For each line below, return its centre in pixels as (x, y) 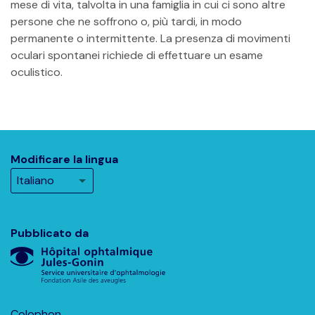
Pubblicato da (50, 233)
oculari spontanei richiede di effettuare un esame (137, 55)
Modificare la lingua (64, 159)
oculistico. (37, 72)
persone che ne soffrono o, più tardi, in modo (126, 21)
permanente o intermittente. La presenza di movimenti (150, 38)
